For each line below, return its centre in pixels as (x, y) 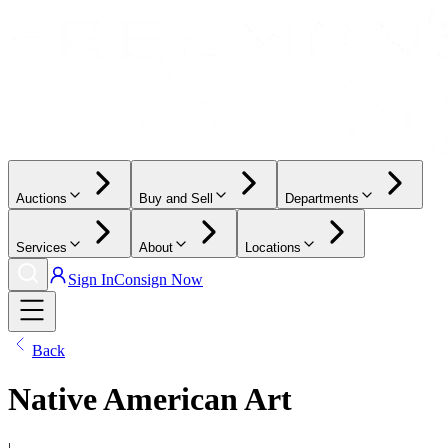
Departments (322, 198)
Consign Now (158, 279)
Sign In (91, 279)
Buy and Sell (176, 198)
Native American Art (150, 399)
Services (41, 247)
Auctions (41, 198)
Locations (273, 247)
